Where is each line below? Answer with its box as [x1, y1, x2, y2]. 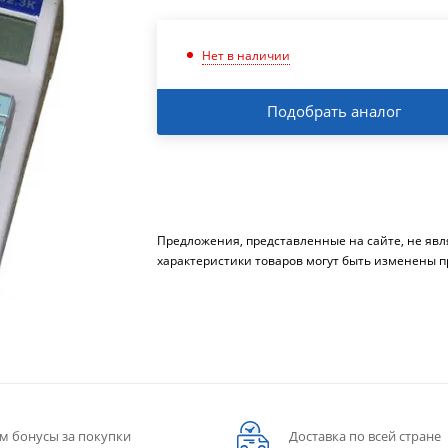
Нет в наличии [202, 46, 291, 64]
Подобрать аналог [267, 100, 402, 121]
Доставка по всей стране [289, 427, 441, 445]
